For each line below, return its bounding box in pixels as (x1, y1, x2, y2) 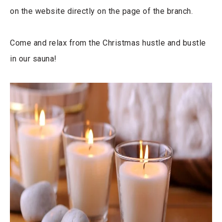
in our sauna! (10, 54, 57, 64)
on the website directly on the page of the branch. (10, 6, 193, 16)
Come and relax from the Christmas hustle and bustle (10, 38, 206, 48)
